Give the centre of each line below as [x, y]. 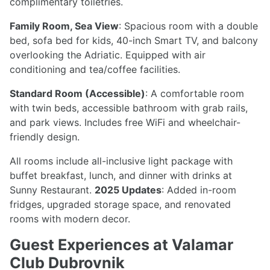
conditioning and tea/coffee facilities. [95, 70]
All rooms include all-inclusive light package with [121, 161]
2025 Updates [128, 190]
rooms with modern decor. [70, 219]
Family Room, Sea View [64, 26]
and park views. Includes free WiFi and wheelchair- [125, 123]
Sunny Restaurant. [52, 190]
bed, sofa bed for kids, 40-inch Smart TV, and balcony [134, 41]
